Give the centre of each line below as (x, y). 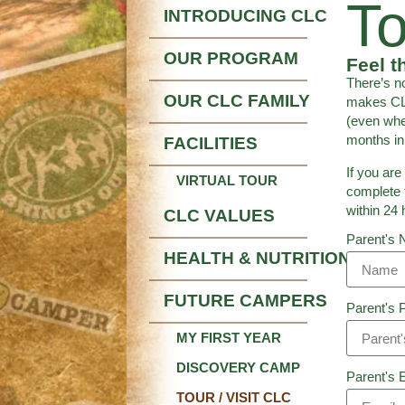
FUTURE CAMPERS (245, 301)
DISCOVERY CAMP (238, 368)
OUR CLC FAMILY (237, 101)
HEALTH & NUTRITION (257, 259)
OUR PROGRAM (231, 59)
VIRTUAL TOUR (227, 181)
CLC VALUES (219, 216)
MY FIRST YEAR (229, 338)
